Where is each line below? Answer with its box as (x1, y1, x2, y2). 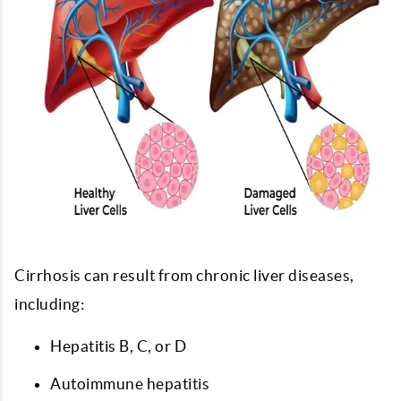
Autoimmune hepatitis (50, 375, 209, 392)
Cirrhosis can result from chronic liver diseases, (14, 267, 354, 284)
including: (14, 295, 84, 312)
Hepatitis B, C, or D (50, 337, 186, 354)
